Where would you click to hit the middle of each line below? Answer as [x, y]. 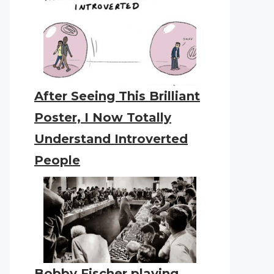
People [57, 160]
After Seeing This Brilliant [117, 96]
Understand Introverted [111, 139]
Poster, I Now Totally [103, 117]
